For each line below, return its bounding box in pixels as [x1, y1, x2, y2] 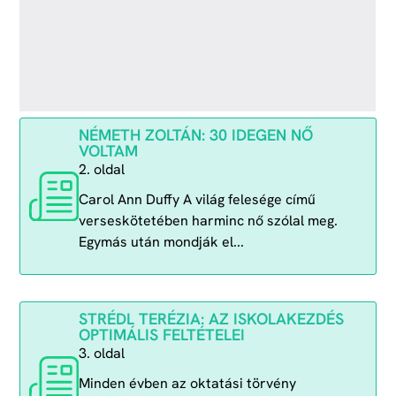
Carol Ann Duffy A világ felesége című [78, 190, 316, 209]
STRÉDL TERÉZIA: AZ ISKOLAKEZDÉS [78, 308, 344, 330]
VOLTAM [78, 141, 138, 161]
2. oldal [78, 160, 125, 179]
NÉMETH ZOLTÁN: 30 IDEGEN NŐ [78, 125, 313, 145]
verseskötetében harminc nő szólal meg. [78, 211, 338, 230]
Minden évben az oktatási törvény [78, 374, 296, 393]
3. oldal [78, 344, 125, 363]
